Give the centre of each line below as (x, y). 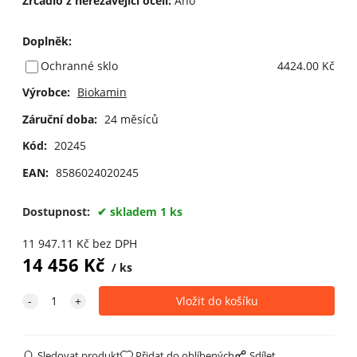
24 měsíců (131, 119)
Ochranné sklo (79, 65)
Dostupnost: (57, 211)
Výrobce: (46, 92)
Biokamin (102, 92)
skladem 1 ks (146, 211)
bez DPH (114, 243)
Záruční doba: (59, 119)
